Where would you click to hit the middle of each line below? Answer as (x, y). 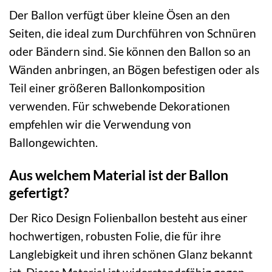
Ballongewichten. (53, 142)
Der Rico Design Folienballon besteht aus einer (128, 218)
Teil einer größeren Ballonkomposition (107, 87)
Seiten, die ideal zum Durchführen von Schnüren (133, 33)
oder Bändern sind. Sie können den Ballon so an (130, 51)
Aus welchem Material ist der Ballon (119, 175)
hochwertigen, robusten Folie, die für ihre (115, 236)
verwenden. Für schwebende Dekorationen (120, 106)
